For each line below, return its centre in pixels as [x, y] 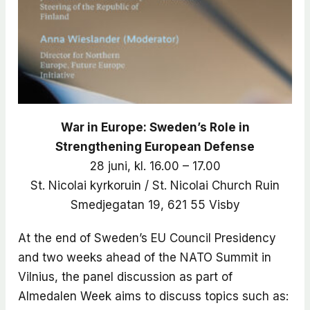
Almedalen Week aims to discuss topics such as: [153, 296]
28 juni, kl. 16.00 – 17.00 [155, 166]
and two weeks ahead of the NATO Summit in [144, 257]
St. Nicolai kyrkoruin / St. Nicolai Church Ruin [155, 185]
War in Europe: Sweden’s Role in [155, 127]
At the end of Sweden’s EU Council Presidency [147, 238]
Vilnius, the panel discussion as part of [125, 276]
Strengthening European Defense [155, 146]
